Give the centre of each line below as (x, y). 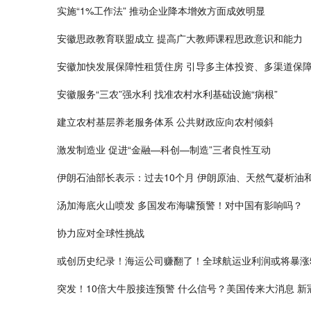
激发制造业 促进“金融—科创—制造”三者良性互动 (164, 150)
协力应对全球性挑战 (101, 233)
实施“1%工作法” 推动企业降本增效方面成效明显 (161, 11)
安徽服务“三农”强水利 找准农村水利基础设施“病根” (167, 94)
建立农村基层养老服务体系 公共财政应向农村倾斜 (165, 122)
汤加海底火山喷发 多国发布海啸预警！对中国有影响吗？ (180, 205)
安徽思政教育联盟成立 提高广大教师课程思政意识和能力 (180, 39)
